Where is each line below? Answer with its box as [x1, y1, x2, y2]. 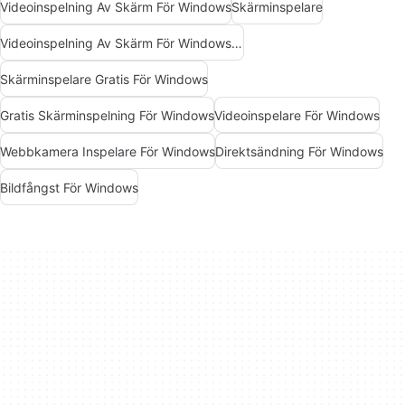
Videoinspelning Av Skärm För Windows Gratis [231, 34, 242, 51]
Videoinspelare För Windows [214, 107, 380, 123]
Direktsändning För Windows [215, 143, 383, 159]
